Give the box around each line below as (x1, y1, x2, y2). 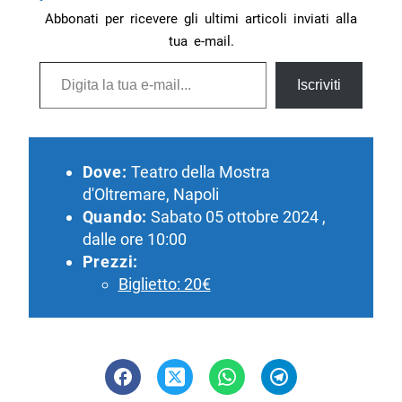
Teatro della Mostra (127, 162, 270, 181)
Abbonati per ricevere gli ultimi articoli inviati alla (45, 11, 357, 28)
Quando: (82, 206, 148, 226)
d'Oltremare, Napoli (82, 184, 219, 204)
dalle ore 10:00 (82, 229, 187, 249)
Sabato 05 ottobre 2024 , (147, 206, 327, 226)
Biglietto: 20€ (118, 274, 211, 293)
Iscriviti (297, 77, 342, 93)
